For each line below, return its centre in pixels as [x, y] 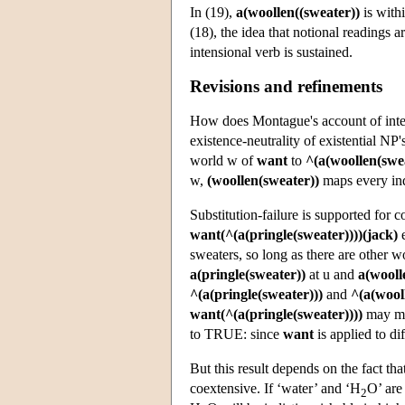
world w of [223, 160]
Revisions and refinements [286, 86]
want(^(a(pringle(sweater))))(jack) [294, 234]
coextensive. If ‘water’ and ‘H [275, 388]
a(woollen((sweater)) [298, 12]
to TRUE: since [236, 334]
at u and [332, 274]
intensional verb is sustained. [271, 52]
